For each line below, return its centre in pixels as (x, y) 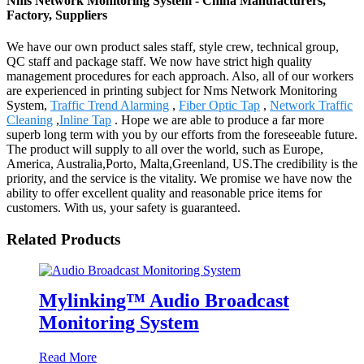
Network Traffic (311, 105)
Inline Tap (85, 119)
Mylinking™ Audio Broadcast (164, 301)
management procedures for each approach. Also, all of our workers (180, 76)
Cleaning (30, 119)
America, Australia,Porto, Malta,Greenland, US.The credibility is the (182, 163)
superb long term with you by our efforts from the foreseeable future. (182, 134)
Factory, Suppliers (57, 15)
